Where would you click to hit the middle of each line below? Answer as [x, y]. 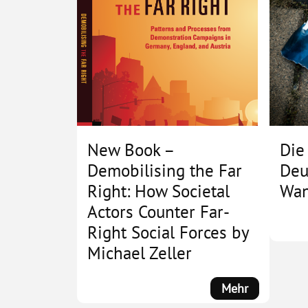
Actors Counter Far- [158, 212]
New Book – [131, 150]
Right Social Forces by [168, 233]
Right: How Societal [158, 191]
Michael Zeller [140, 253]
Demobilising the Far [165, 171]
